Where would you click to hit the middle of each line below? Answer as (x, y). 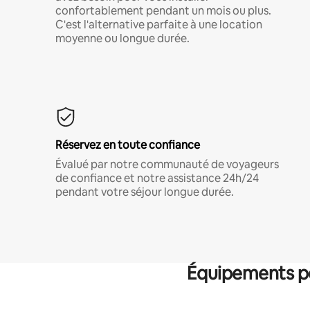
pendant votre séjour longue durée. (145, 192)
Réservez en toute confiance (128, 145)
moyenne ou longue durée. (122, 38)
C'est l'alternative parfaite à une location (159, 24)
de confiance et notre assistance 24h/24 (157, 178)
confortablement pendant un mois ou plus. (163, 10)
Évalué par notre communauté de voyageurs (167, 164)
